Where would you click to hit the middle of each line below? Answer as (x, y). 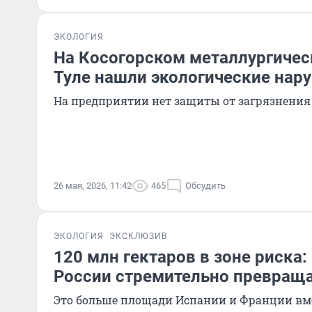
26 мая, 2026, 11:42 (93, 186)
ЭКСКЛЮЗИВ (138, 236)
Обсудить (205, 186)
